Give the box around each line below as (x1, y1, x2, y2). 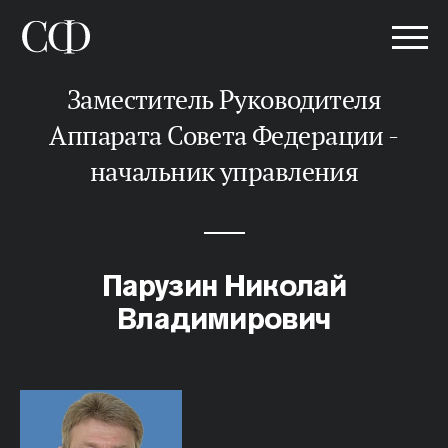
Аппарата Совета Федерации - (49, 119, 399, 152)
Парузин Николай (101, 267, 347, 304)
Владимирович (117, 300, 331, 337)
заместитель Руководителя (66, 83, 81, 116)
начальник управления (89, 155, 359, 188)
